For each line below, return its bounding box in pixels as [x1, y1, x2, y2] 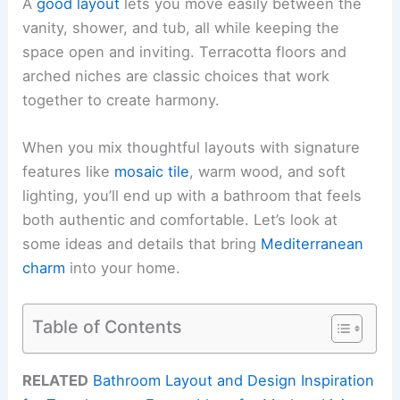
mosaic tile [114, 162, 190, 181]
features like [22, 162, 115, 181]
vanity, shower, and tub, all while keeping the [22, 18, 340, 37]
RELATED [22, 371, 89, 389]
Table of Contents [32, 315, 183, 337]
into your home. [65, 259, 181, 278]
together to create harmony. [22, 90, 221, 109]
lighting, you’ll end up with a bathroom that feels [22, 187, 362, 205]
